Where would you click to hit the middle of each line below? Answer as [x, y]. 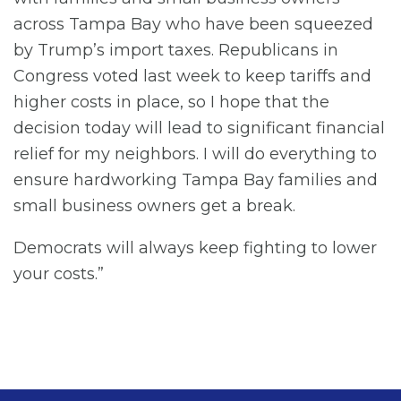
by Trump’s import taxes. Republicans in [176, 51]
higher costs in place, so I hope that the [171, 102]
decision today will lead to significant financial [199, 128]
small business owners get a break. [154, 206]
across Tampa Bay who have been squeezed [193, 25]
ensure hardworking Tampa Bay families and [196, 180]
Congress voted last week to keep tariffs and [192, 77]
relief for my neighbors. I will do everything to [195, 154]
